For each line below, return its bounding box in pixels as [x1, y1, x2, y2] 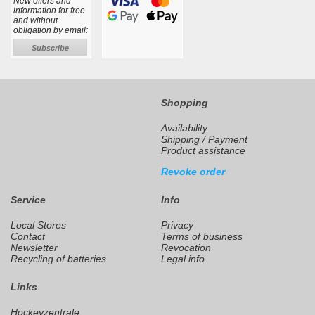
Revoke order [161, 166, 225, 178]
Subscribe [32, 44, 69, 53]
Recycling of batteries [11, 253, 106, 265]
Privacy [161, 219, 193, 231]
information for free [13, 6, 85, 16]
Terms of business [161, 231, 243, 243]
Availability [161, 122, 207, 134]
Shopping [161, 97, 208, 109]
